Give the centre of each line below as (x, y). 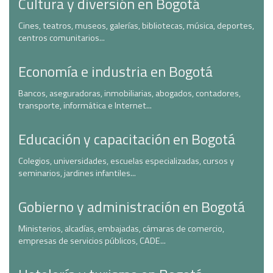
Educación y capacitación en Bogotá (127, 139)
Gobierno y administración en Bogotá (132, 207)
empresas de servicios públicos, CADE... (92, 241)
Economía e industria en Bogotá (115, 71)
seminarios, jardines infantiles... (77, 173)
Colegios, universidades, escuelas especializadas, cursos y (126, 161)
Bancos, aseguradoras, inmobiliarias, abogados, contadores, (129, 93)
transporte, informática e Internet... (85, 105)
